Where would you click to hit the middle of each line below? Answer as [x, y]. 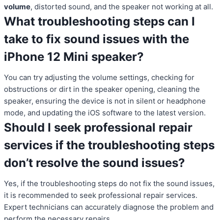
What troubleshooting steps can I [99, 22]
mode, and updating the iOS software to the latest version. [105, 113]
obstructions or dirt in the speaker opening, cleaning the [102, 89]
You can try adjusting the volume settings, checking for [99, 78]
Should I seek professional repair [98, 128]
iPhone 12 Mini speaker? [74, 57]
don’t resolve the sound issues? [95, 163]
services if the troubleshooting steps [109, 145]
